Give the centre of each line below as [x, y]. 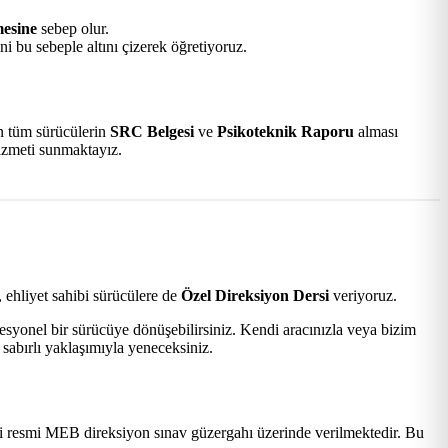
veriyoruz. [363, 296]
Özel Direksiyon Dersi [255, 296]
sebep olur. [73, 28]
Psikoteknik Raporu [285, 131]
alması [376, 131]
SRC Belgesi [152, 131]
